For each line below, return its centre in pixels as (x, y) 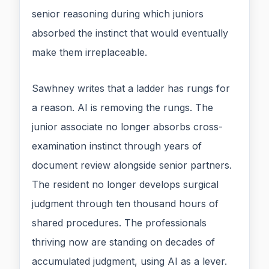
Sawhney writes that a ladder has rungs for (131, 89)
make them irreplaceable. (89, 53)
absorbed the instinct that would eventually (130, 33)
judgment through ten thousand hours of (125, 204)
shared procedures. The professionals (119, 223)
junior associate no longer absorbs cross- (127, 127)
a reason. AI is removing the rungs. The (122, 108)
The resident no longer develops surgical (125, 185)
